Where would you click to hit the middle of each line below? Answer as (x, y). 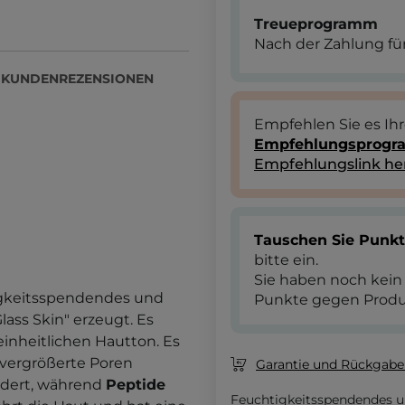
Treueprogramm (316, 24)
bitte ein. (286, 259)
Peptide (136, 384)
